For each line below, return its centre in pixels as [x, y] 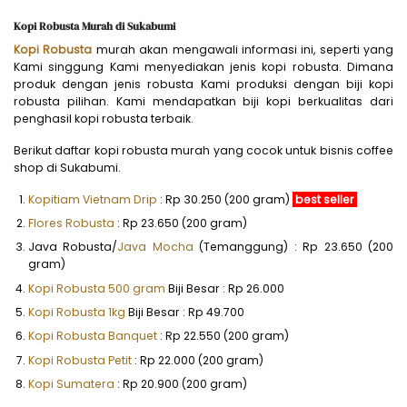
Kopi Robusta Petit [80, 360]
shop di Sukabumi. [67, 167]
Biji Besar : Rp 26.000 [225, 288]
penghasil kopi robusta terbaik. [104, 118]
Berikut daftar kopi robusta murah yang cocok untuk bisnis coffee [203, 150]
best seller [325, 199]
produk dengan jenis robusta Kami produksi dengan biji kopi [203, 84]
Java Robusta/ [73, 247]
